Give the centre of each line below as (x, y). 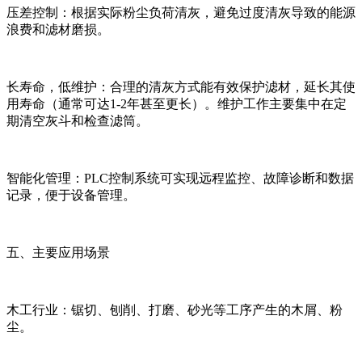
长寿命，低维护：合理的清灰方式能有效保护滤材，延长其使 (181, 86)
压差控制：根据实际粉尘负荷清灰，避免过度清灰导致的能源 (181, 12)
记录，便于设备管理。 (71, 195)
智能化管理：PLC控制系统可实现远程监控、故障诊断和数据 (180, 178)
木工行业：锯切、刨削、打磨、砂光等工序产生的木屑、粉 (175, 309)
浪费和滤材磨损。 (58, 29)
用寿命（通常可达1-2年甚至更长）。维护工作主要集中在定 (177, 103)
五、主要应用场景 (58, 252)
